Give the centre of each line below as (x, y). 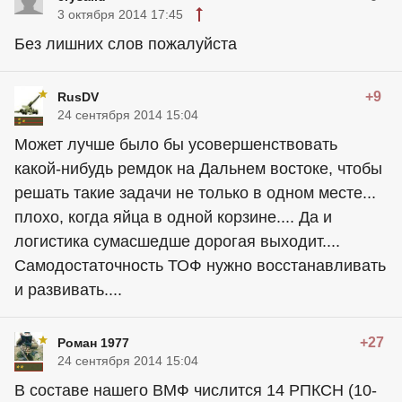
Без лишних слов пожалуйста (126, 44)
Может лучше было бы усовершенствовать (176, 145)
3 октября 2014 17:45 (120, 15)
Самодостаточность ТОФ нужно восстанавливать (200, 266)
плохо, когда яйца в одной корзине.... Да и (173, 218)
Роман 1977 (93, 343)
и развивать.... (68, 290)
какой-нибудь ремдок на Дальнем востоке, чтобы (198, 169)
